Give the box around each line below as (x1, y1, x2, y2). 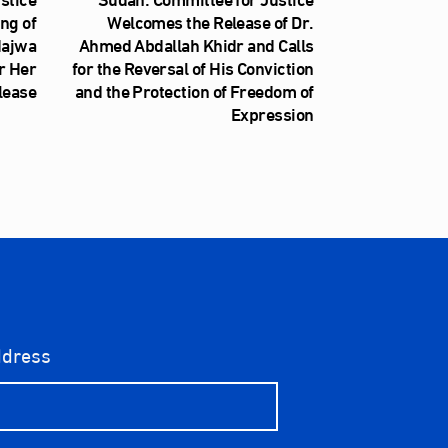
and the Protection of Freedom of (74, 73, 314, 108)
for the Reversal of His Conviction (71, 50, 314, 85)
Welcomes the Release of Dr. (107, 4, 314, 39)
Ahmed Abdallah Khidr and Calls (78, 27, 314, 62)
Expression (230, 96, 314, 131)
